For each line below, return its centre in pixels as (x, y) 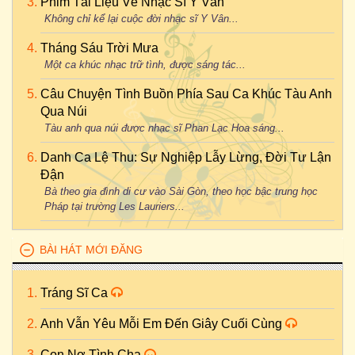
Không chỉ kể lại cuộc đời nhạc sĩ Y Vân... (141, 19)
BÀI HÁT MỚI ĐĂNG (91, 250)
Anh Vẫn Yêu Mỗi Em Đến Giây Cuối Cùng (163, 324)
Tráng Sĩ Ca (76, 293)
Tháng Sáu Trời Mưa (99, 48)
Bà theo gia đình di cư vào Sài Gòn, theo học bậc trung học (181, 191)
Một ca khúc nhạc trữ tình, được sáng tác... (145, 65)
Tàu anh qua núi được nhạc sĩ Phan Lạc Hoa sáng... (164, 128)
